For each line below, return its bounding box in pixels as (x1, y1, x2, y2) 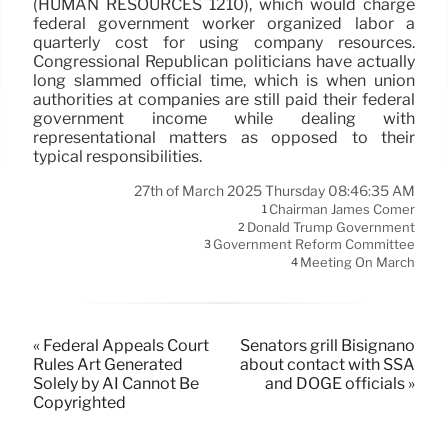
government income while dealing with (33, 109, 415, 129)
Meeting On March (300, 254, 415, 271)
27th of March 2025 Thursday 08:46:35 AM (134, 182, 415, 201)
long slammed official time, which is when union (33, 71, 415, 91)
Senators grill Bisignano (240, 336, 415, 356)
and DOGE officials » (265, 374, 415, 394)
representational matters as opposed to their (33, 128, 415, 148)
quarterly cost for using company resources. (33, 33, 415, 53)
